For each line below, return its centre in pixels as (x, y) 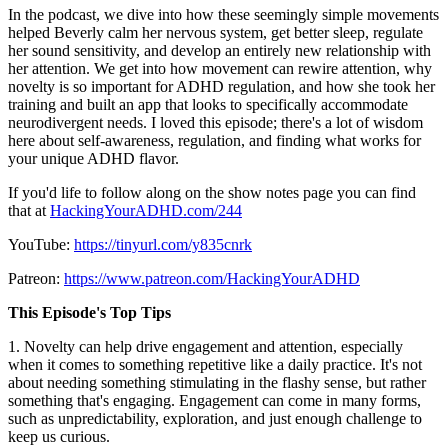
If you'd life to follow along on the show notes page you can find (212, 192)
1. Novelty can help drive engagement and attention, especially (205, 346)
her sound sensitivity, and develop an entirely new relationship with (219, 50)
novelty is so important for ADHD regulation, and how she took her (221, 86)
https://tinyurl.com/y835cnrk (163, 244)
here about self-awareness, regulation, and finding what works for (214, 140)
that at (29, 210)
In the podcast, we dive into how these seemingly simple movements (223, 14)
